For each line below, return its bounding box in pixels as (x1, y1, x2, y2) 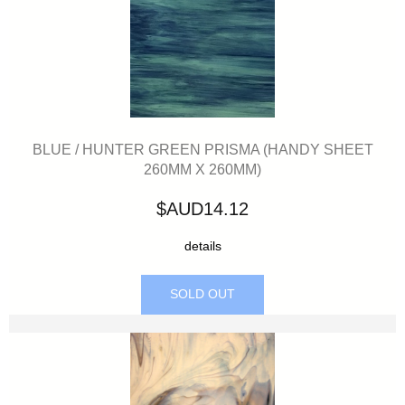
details (184, 239, 221, 253)
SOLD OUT (166, 287, 239, 301)
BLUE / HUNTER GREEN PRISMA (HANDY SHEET (32, 140, 373, 157)
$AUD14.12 (156, 198, 249, 219)
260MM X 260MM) (144, 160, 261, 177)
